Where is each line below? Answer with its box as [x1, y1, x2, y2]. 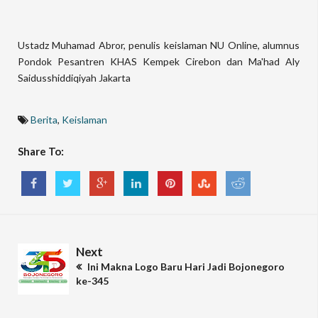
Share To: [18, 145, 64, 158]
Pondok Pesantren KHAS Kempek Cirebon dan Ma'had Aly [18, 55, 300, 67]
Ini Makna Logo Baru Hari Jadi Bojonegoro [85, 261, 285, 273]
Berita [31, 114, 57, 126]
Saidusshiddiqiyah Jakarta [18, 72, 131, 84]
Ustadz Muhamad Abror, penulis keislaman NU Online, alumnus [18, 39, 300, 51]
